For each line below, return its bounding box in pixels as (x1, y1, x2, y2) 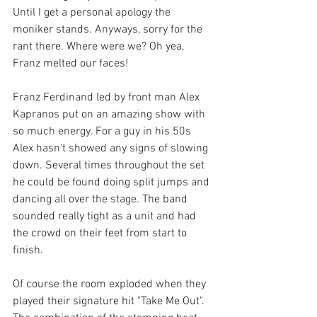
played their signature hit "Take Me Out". (13, 294, 207, 309)
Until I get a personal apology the (13, 6, 173, 21)
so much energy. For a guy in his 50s (13, 125, 194, 139)
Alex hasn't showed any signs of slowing (13, 142, 211, 156)
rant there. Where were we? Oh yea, (13, 40, 187, 54)
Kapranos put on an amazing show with (13, 108, 208, 122)
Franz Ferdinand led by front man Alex (13, 91, 202, 105)
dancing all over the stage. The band (13, 192, 190, 207)
